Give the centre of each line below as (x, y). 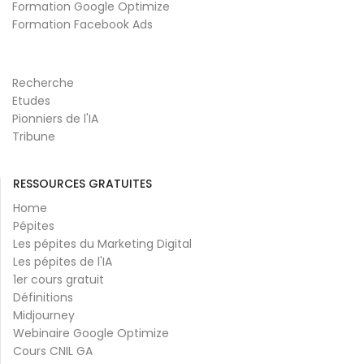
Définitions (43, 297)
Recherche (43, 82)
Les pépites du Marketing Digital (102, 243)
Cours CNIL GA (53, 351)
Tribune (34, 136)
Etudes (31, 100)
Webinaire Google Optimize (91, 333)
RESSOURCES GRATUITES (82, 183)
